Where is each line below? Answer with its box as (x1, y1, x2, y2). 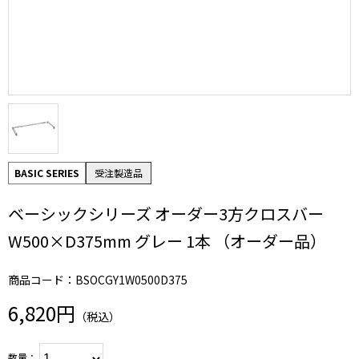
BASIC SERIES (14, 166, 79, 179)
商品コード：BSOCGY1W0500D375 (8, 272, 188, 288)
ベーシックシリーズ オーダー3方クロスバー (8, 202, 324, 225)
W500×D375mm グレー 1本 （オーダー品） (8, 229, 326, 252)
